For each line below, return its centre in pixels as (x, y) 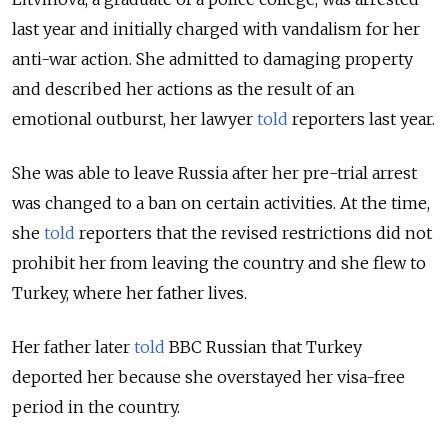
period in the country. (96, 407)
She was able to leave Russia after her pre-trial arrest (214, 173)
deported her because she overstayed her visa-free (208, 377)
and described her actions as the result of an (183, 89)
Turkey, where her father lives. (129, 293)
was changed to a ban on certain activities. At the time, (221, 203)
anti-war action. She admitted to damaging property (212, 59)
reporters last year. (361, 119)
